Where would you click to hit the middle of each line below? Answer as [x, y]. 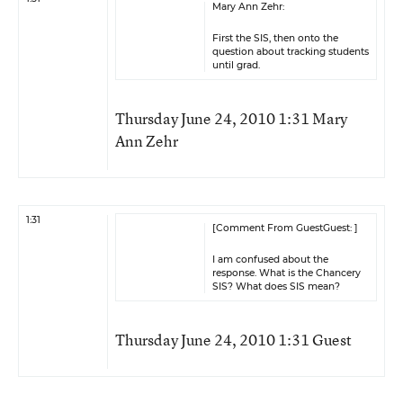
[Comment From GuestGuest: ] [285, 228]
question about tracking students [291, 52]
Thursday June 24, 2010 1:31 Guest [233, 340]
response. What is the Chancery [287, 273]
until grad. [236, 65]
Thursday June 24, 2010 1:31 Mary [231, 118]
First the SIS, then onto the [275, 38]
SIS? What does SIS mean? [276, 287]
